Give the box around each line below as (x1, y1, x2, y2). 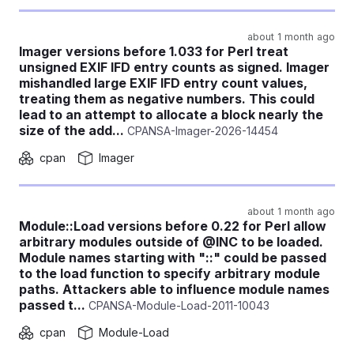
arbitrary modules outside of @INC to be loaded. (19, 234, 323, 250)
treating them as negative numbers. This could (19, 91, 314, 107)
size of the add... (19, 122, 124, 138)
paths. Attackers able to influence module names (19, 281, 330, 297)
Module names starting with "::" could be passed (19, 250, 326, 265)
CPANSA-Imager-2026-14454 (124, 124, 278, 137)
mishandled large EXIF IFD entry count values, (19, 75, 307, 91)
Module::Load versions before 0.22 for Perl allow (19, 218, 326, 234)
